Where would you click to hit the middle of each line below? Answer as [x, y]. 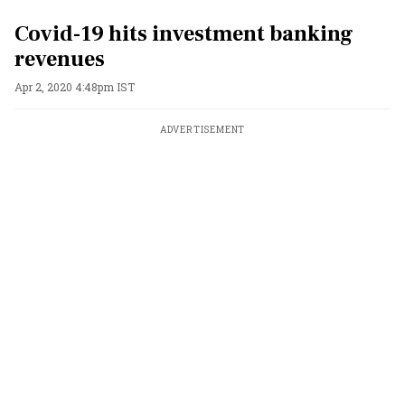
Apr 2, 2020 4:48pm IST [75, 87]
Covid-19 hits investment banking [184, 34]
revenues [60, 59]
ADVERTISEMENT [202, 130]
